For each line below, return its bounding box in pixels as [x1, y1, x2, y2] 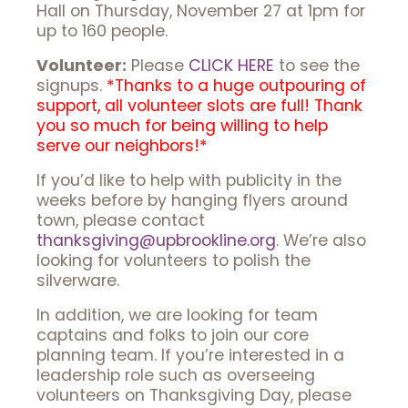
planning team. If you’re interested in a [36, 344, 344, 367]
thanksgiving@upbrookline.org [36, 229, 276, 252]
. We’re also [276, 229, 366, 252]
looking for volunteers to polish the [36, 250, 311, 272]
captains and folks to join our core [36, 324, 309, 347]
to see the [274, 55, 360, 77]
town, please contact [36, 209, 205, 232]
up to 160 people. [36, 20, 168, 43]
